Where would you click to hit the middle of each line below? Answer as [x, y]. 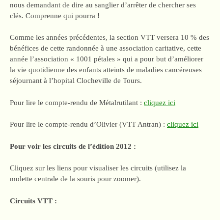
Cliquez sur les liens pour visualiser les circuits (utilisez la [98, 168]
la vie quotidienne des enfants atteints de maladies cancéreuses [106, 70]
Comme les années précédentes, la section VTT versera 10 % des [110, 37]
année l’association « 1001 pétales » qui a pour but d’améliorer [107, 59]
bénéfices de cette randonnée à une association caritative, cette [106, 48]
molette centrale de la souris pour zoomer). [75, 179]
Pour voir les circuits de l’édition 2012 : [73, 146]
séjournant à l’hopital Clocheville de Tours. [76, 81]
